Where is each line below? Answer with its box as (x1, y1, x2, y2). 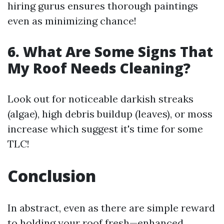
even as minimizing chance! (7, 14, 136, 27)
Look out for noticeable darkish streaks (7, 92, 193, 105)
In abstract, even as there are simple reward (7, 201, 215, 214)
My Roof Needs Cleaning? (7, 58, 190, 78)
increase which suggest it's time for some (7, 122, 203, 135)
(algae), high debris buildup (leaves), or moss (7, 107, 212, 120)
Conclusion (7, 165, 96, 187)
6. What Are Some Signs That (7, 42, 213, 61)
